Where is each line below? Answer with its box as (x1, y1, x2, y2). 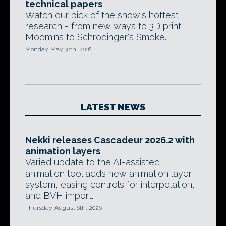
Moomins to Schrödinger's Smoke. (25, 32, 166, 42)
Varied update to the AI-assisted (25, 157, 160, 167)
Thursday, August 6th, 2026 (25, 204, 102, 211)
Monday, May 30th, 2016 (25, 46, 91, 53)
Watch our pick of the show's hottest (25, 10, 179, 20)
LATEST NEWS (81, 102, 145, 112)
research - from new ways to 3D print (25, 21, 181, 31)
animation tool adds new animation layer (25, 168, 192, 179)
